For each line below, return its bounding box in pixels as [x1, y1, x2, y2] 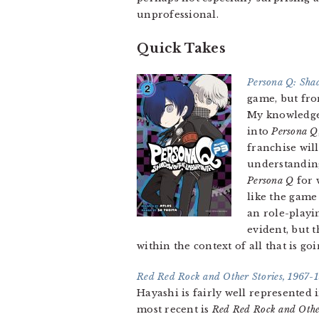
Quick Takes [137, 41, 226, 56]
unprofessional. [137, 9, 219, 21]
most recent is [137, 303, 212, 315]
